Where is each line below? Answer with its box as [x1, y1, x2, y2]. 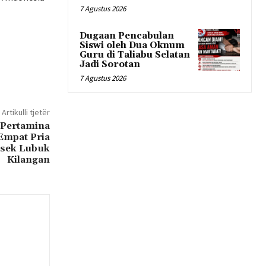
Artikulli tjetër [1, 106, 50, 118]
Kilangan [7, 153, 50, 166]
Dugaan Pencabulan [80, 30, 174, 42]
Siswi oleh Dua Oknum [80, 39, 185, 51]
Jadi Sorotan [80, 58, 140, 70]
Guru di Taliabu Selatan [80, 49, 190, 61]
